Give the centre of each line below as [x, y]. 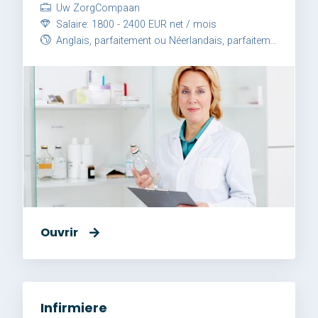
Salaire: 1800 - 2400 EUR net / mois [135, 25]
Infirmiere [74, 308]
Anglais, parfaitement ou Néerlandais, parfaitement [162, 41]
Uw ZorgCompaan [97, 9]
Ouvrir [59, 232]
